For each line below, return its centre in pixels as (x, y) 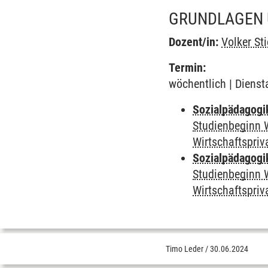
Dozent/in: (194, 42)
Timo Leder (185, 249)
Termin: (188, 68)
